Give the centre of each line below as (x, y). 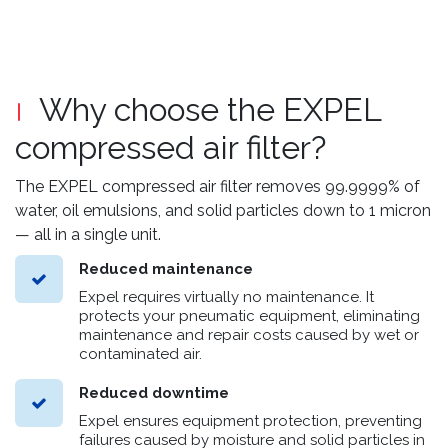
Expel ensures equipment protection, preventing (250, 420)
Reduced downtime (154, 392)
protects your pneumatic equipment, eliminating (249, 315)
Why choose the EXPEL (210, 109)
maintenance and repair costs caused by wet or (249, 334)
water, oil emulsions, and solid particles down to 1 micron (223, 210)
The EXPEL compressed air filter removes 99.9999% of (217, 186)
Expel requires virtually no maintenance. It (226, 296)
